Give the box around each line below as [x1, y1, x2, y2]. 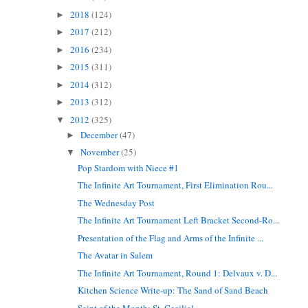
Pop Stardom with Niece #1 [78, 161, 179, 174]
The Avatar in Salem [78, 249, 153, 262]
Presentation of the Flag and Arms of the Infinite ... [78, 231, 264, 244]
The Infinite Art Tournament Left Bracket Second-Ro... [78, 214, 280, 227]
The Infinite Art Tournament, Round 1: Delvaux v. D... [78, 266, 278, 279]
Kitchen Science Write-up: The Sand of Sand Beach [78, 284, 269, 297]
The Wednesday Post [78, 196, 155, 209]
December [80, 128, 120, 141]
